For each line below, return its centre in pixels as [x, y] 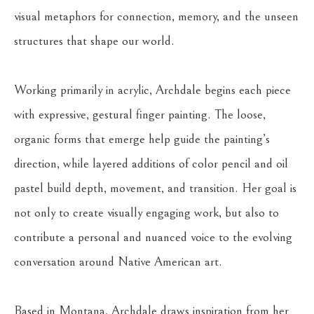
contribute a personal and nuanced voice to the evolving [153, 237]
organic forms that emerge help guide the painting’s [142, 139]
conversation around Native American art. [118, 262]
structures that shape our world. [94, 41]
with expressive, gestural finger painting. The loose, [140, 115]
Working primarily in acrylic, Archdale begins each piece [152, 90]
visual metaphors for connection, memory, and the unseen [156, 16]
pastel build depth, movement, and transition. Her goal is [155, 188]
